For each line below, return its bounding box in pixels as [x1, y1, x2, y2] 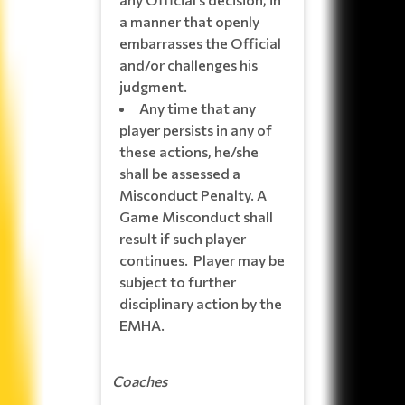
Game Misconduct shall [119, 207, 273, 225]
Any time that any [139, 99, 256, 117]
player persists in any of [119, 120, 272, 138]
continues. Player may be [119, 250, 285, 268]
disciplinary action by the [119, 294, 282, 312]
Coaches [112, 372, 167, 390]
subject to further [119, 272, 236, 290]
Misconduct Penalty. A [119, 185, 267, 203]
